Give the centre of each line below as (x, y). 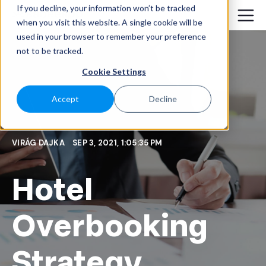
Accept (65, 99)
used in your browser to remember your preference (111, 36)
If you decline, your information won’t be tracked (106, 8)
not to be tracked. (50, 50)
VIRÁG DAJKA (39, 143)
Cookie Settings (114, 71)
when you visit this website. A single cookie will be (110, 22)
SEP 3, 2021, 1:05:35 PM (118, 143)
